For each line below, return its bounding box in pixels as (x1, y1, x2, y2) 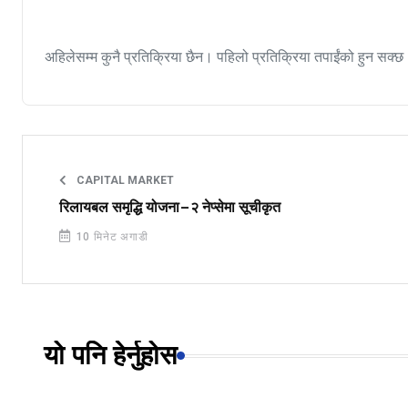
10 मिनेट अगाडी (72, 229, 148, 243)
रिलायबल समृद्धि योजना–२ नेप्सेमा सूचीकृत (59, 199, 280, 216)
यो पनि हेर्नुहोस (44, 341, 177, 371)
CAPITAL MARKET (74, 173, 174, 187)
